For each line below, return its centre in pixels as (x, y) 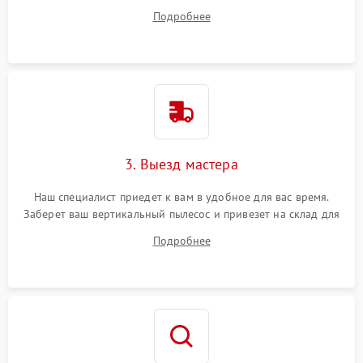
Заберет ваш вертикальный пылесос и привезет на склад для (181, 214)
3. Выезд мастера (181, 164)
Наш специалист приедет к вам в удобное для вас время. (181, 197)
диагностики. (181, 231)
